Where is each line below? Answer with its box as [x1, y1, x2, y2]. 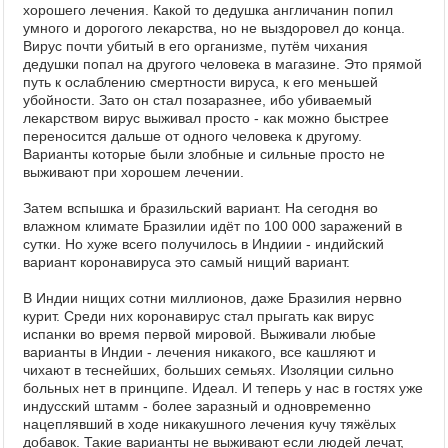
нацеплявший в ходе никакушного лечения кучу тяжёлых [23, 416, 396, 432]
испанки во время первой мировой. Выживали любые [23, 326, 376, 342]
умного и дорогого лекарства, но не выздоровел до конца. [23, 20, 405, 36]
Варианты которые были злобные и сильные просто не [23, 146, 385, 162]
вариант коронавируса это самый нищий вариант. [23, 254, 350, 270]
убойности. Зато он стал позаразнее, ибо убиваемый [23, 92, 372, 108]
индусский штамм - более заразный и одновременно [23, 398, 371, 414]
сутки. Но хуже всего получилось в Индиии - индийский [23, 236, 384, 252]
